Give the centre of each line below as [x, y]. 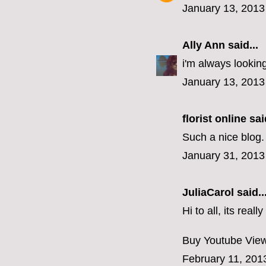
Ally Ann [204, 45]
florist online [214, 119]
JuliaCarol [208, 193]
